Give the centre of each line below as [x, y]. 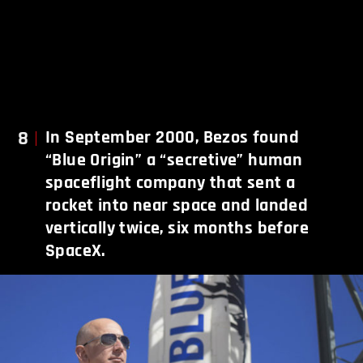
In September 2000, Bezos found [172, 138]
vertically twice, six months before [177, 229]
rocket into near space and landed [177, 206]
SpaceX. [75, 252]
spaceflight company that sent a [171, 184]
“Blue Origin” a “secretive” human [174, 161]
